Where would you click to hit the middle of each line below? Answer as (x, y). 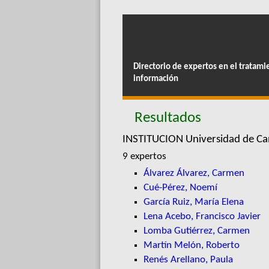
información (156, 79)
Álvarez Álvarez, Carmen (194, 173)
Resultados (168, 118)
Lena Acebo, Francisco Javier (202, 216)
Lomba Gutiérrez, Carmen (196, 231)
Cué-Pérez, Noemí (180, 188)
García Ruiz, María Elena (193, 202)
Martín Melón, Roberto (191, 245)
